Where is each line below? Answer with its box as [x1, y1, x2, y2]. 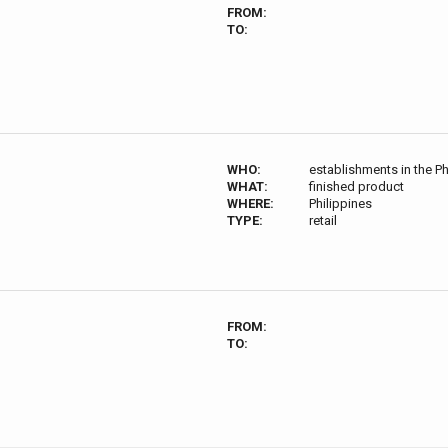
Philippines [309, 196, 373, 211]
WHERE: [227, 196, 274, 211]
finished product [309, 179, 405, 194]
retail [309, 213, 338, 228]
